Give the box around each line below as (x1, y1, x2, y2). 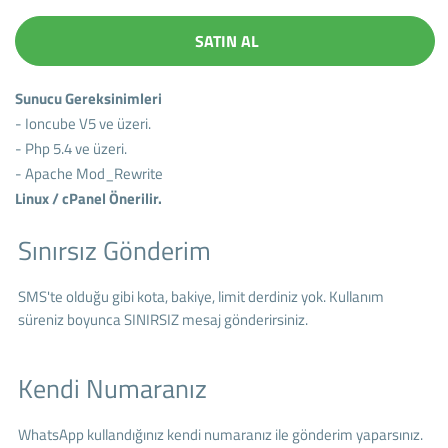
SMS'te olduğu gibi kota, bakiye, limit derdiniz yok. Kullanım (17, 284, 384, 308)
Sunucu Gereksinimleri (15, 86, 163, 110)
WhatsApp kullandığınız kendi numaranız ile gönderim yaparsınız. (17, 422, 423, 446)
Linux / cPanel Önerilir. (15, 186, 163, 210)
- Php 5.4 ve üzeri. (15, 136, 128, 160)
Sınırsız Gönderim (17, 230, 211, 270)
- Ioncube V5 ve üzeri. (15, 111, 152, 135)
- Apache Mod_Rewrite (15, 161, 164, 185)
